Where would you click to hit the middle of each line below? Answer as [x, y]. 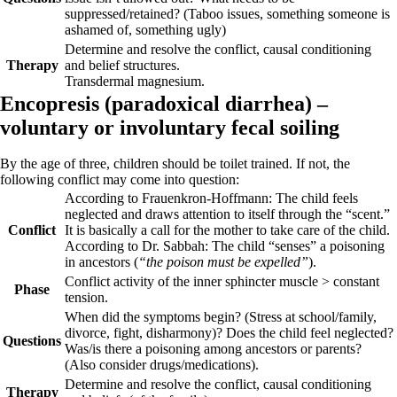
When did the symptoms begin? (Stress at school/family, [221, 317]
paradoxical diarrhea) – [220, 104]
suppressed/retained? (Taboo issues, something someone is [227, 14]
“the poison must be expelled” [223, 262]
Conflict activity [109, 281]
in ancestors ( [101, 262]
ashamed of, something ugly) [145, 30]
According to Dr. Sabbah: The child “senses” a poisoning [225, 246]
